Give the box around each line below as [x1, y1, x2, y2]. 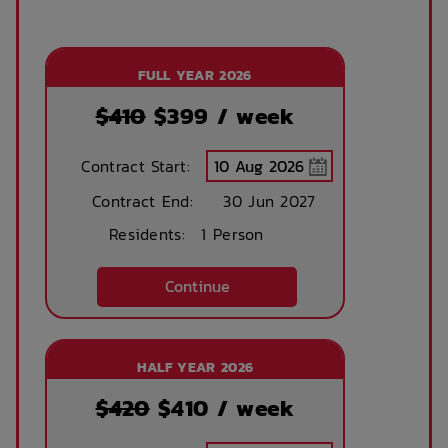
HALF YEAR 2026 [136, 356, 254, 378]
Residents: [108, 221, 185, 246]
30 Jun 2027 [223, 188, 316, 213]
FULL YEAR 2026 [138, 64, 252, 86]
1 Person [195, 221, 264, 246]
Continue [164, 274, 230, 299]
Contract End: [92, 188, 193, 213]
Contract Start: [81, 153, 190, 178]
